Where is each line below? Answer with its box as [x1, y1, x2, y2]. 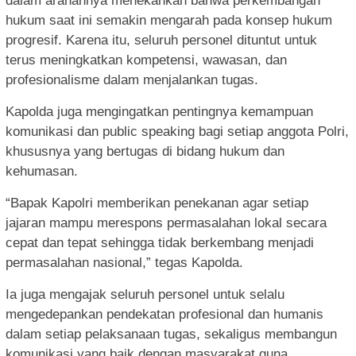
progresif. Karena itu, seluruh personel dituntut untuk [6, 33, 317, 48]
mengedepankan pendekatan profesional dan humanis [6, 307, 323, 323]
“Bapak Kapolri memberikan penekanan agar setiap [6, 195, 308, 211]
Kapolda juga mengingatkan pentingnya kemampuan [6, 104, 313, 120]
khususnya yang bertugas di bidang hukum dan [6, 144, 284, 160]
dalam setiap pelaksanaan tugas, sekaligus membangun [6, 327, 337, 342]
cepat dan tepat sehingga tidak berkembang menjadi [6, 235, 314, 251]
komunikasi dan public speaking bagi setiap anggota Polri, [6, 124, 349, 140]
